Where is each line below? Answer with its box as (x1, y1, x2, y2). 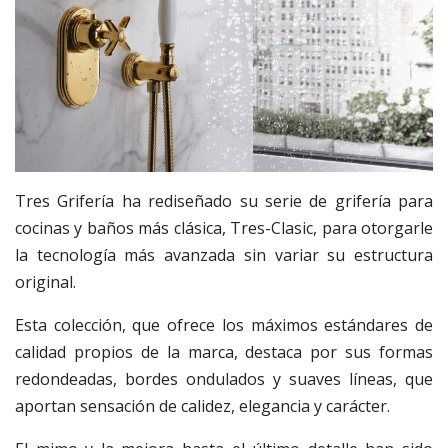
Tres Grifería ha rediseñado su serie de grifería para (15, 190, 433, 213)
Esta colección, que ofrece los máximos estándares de (15, 314, 433, 337)
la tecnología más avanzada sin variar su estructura (15, 244, 433, 267)
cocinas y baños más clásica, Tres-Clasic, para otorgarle (15, 217, 433, 240)
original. (15, 271, 76, 294)
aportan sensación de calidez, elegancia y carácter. (15, 395, 390, 418)
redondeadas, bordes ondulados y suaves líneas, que (15, 368, 433, 391)
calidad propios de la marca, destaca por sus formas (15, 341, 433, 364)
